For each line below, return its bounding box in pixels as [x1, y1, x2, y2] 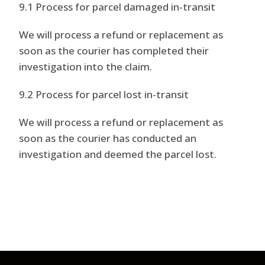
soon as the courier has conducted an [19, 131, 197, 145]
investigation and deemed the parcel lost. [19, 147, 217, 161]
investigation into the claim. [19, 60, 153, 73]
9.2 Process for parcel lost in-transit [19, 88, 189, 101]
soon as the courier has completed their [19, 44, 209, 57]
